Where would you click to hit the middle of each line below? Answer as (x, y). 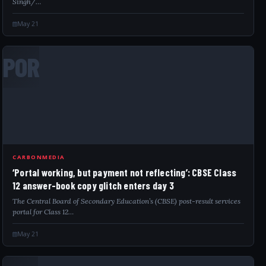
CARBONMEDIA (39, 157)
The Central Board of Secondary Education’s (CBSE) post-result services (126, 201)
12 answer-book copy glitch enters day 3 (93, 185)
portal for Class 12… (43, 212)
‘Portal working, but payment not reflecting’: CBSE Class (125, 172)
